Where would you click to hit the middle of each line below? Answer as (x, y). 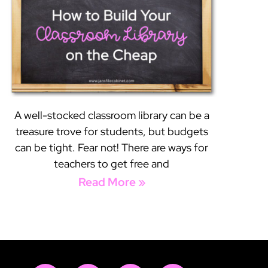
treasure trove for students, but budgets (112, 132)
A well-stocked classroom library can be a (112, 115)
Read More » (112, 182)
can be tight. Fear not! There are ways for (112, 148)
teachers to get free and (112, 164)
